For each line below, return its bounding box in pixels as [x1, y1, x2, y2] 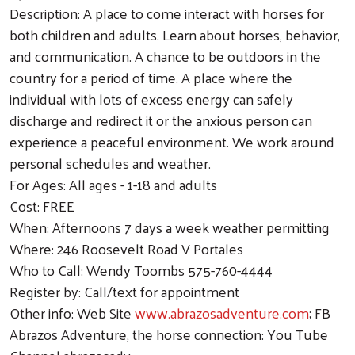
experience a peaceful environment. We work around [10, 128, 334, 155]
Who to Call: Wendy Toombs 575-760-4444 [10, 256, 273, 283]
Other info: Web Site [10, 299, 135, 326]
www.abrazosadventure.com [135, 299, 309, 326]
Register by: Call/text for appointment [10, 277, 239, 304]
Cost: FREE [10, 192, 74, 219]
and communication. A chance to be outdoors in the [10, 42, 321, 69]
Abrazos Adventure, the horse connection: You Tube [10, 320, 328, 347]
